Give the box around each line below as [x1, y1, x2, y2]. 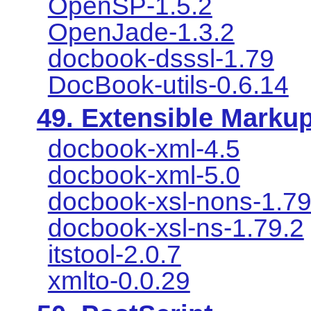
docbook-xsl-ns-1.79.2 [47, 214, 304, 243]
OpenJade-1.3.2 [47, 17, 235, 47]
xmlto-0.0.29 [47, 267, 190, 296]
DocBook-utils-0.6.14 [47, 70, 289, 99]
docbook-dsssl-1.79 [47, 44, 274, 73]
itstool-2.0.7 [47, 240, 181, 269]
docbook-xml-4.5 [47, 135, 240, 164]
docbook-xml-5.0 [47, 161, 240, 190]
